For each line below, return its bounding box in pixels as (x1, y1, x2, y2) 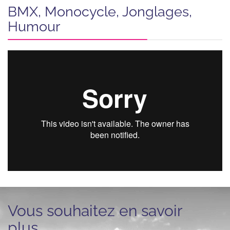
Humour (8, 18, 60, 34)
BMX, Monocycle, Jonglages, (8, 3, 192, 20)
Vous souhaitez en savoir (8, 201, 183, 220)
